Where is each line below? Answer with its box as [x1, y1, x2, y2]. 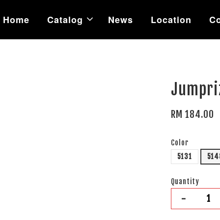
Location [151, 13, 192, 26]
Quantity [171, 177, 200, 186]
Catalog [47, 13, 83, 26]
